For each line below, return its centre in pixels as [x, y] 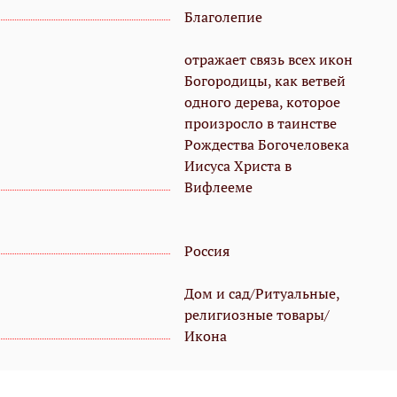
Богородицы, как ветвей [265, 81]
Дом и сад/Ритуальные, [262, 294]
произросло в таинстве [261, 124]
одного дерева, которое [262, 102]
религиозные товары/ [257, 315]
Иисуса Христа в [238, 166]
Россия [207, 251]
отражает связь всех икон [269, 60]
